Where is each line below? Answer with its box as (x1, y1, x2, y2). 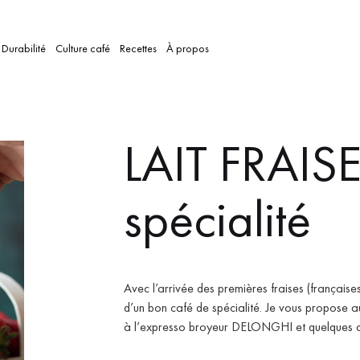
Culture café (55, 40, 110, 55)
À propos (166, 40, 209, 55)
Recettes (119, 40, 157, 55)
